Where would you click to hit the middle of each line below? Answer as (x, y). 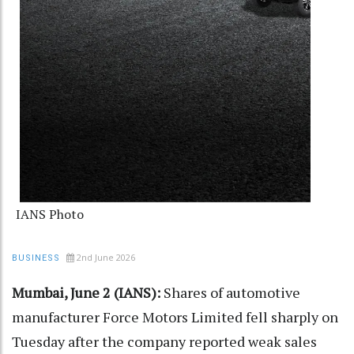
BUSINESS (36, 258)
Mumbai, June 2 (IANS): (88, 293)
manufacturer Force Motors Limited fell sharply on (175, 317)
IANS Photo (50, 215)
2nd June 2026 (106, 258)
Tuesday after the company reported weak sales (164, 342)
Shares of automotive (232, 293)
